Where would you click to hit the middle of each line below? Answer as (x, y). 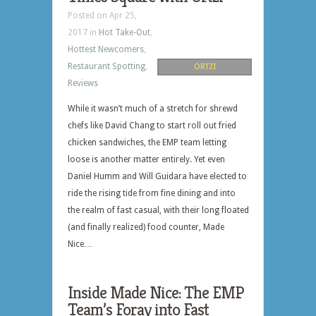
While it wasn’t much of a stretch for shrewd (153, 109)
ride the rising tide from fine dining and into (152, 193)
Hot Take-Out (124, 32)
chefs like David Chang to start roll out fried (152, 126)
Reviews (83, 83)
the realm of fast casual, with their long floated (158, 210)
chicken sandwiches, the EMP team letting (147, 142)
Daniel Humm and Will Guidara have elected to (157, 176)
